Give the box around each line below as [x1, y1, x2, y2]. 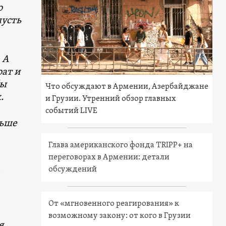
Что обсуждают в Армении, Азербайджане [45, 82, 209, 92]
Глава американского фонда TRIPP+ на [48, 140, 193, 151]
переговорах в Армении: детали [48, 152, 170, 163]
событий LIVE [45, 106, 98, 117]
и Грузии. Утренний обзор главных [45, 94, 177, 104]
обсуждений [48, 164, 97, 175]
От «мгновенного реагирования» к [48, 199, 180, 209]
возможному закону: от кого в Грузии [48, 211, 191, 221]
